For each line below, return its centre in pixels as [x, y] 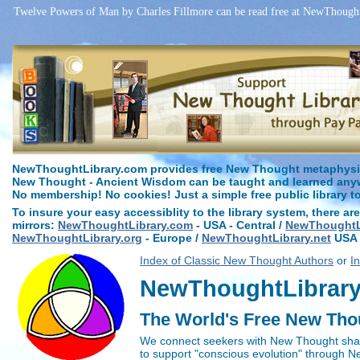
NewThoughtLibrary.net [266, 238]
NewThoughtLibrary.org [77, 238]
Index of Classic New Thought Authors [237, 260]
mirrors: [35, 225]
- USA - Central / [239, 225]
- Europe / [172, 238]
